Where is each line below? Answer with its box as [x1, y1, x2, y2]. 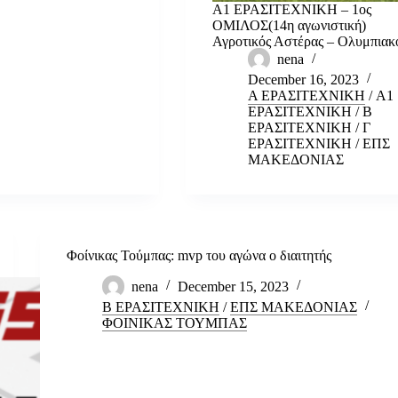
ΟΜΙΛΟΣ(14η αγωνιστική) [212, 17, 367, 33]
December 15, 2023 [177, 278, 289, 294]
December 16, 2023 [248, 71, 360, 87]
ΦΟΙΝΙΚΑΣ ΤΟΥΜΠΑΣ [101, 314, 247, 330]
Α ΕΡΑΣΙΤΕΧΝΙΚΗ [248, 87, 366, 103]
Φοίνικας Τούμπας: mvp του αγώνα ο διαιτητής [66, 247, 331, 263]
